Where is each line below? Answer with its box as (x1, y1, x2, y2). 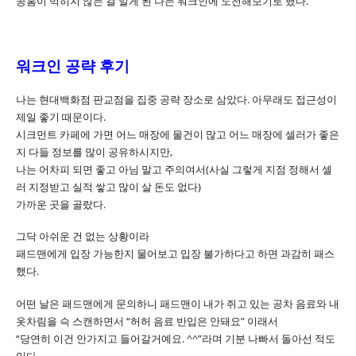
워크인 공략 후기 (16, 55, 130, 75)
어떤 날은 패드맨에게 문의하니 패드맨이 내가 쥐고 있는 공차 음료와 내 (16, 296, 339, 311)
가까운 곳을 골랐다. (16, 196, 106, 211)
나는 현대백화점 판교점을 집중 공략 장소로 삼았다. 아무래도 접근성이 (16, 91, 337, 106)
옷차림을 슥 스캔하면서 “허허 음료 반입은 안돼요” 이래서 (16, 314, 278, 329)
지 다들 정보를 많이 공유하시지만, (16, 144, 172, 159)
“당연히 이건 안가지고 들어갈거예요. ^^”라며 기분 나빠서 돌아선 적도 (16, 331, 335, 346)
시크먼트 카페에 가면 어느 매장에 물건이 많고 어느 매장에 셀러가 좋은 (16, 126, 339, 141)
